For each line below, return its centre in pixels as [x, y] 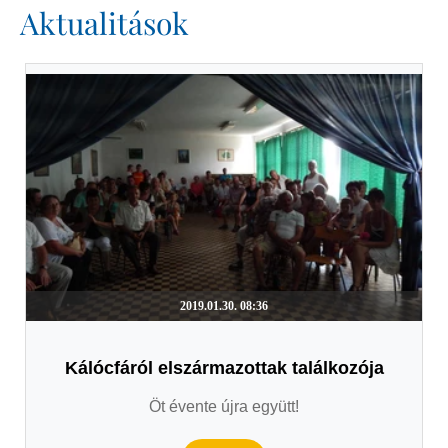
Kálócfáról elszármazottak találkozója [224, 368]
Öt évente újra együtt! [224, 407]
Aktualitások [104, 22]
